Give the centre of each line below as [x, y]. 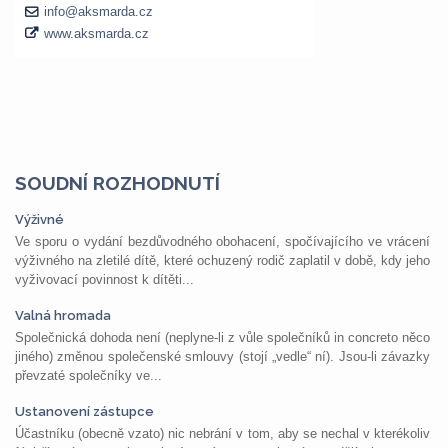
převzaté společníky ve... [88, 375]
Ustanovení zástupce [84, 411]
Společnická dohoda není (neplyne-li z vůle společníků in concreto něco [222, 337]
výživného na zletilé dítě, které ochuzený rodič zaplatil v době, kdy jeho [222, 260]
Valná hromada [63, 315]
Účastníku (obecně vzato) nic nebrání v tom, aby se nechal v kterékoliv [222, 433]
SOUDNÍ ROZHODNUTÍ [117, 183]
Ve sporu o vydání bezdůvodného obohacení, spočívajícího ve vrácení [222, 241]
